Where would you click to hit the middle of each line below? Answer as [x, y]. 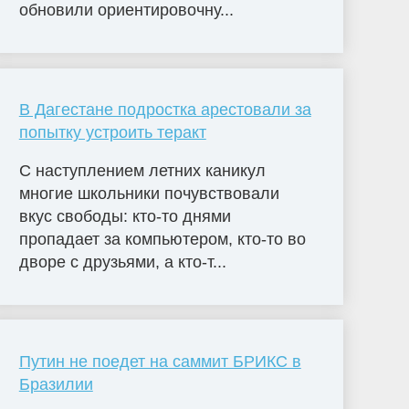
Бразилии [56, 385]
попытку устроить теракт [112, 133]
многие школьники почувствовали [149, 194]
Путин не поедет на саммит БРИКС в [160, 362]
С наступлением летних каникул [142, 171]
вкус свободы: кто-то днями [125, 217]
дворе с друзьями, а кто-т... [122, 262]
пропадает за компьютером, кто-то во [162, 240]
